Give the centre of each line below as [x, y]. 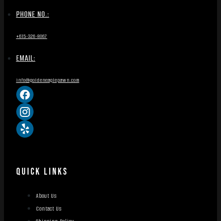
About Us [46, 196]
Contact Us [49, 209]
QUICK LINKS [42, 172]
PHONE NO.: [33, 14]
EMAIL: [26, 58]
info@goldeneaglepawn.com [48, 80]
